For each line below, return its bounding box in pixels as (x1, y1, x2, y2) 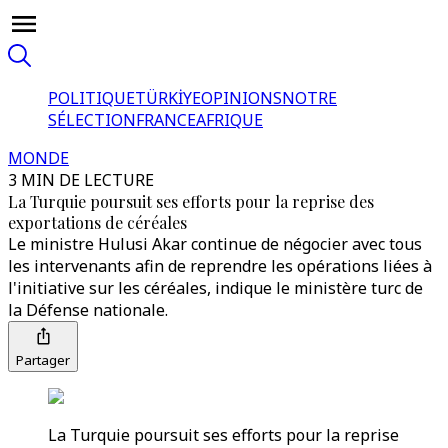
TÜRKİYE (135, 87, 201, 109)
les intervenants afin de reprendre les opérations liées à (8, 255, 432, 277)
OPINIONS (201, 87, 282, 109)
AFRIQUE (196, 109, 263, 131)
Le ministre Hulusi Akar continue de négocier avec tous (8, 233, 422, 255)
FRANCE (136, 109, 196, 131)
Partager (16, 351, 70, 369)
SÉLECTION (48, 109, 136, 131)
